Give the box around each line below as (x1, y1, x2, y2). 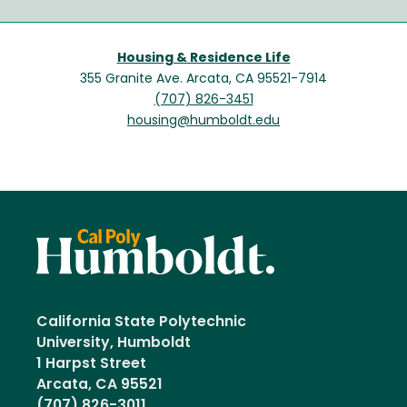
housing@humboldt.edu (127, 114, 280, 128)
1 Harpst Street (36, 356, 146, 372)
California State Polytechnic (36, 314, 246, 330)
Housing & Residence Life (116, 51, 291, 65)
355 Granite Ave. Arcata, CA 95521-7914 (80, 72, 327, 86)
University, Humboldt (36, 335, 198, 351)
